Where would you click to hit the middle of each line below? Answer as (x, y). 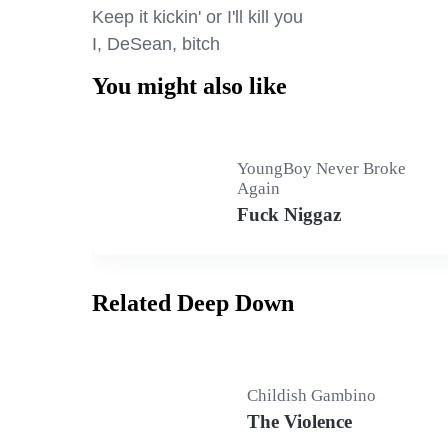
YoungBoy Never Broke (322, 168)
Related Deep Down (193, 303)
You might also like (189, 86)
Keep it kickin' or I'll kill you (197, 17)
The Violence (299, 421)
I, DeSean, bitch (156, 44)
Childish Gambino (311, 395)
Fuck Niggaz (289, 214)
